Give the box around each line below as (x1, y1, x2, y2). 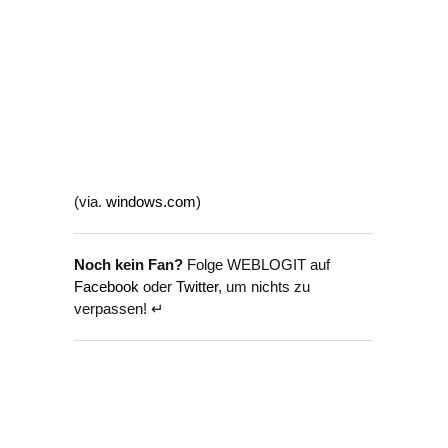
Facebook (74, 278, 139, 295)
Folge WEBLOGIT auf (183, 256, 330, 273)
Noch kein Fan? (74, 256, 183, 273)
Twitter (176, 278, 218, 295)
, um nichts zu (218, 278, 310, 295)
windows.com (106, 193, 196, 210)
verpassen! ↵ (74, 300, 164, 317)
